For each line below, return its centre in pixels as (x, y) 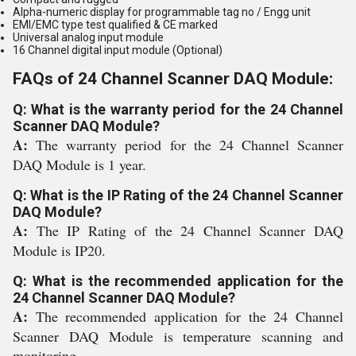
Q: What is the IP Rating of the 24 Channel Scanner (178, 195)
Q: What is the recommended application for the (178, 281)
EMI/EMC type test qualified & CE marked (115, 25)
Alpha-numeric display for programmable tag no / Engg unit (162, 12)
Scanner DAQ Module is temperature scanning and (178, 336)
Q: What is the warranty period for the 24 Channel (178, 109)
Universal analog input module (88, 37)
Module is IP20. (59, 250)
